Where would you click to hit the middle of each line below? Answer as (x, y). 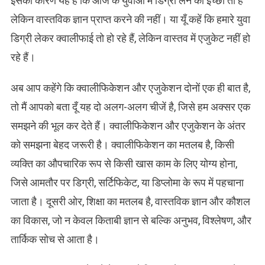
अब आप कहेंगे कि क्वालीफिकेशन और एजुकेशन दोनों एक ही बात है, (130, 88)
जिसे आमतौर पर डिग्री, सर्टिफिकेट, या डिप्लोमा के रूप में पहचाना (127, 183)
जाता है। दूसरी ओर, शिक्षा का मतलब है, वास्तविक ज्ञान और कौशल (130, 202)
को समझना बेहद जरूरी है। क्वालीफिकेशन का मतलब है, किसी (122, 145)
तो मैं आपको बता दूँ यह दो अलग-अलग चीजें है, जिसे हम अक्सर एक (130, 107)
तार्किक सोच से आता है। (55, 240)
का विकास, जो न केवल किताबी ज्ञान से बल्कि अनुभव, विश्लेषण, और (131, 221)
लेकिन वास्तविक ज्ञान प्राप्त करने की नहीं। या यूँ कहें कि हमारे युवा (130, 20)
